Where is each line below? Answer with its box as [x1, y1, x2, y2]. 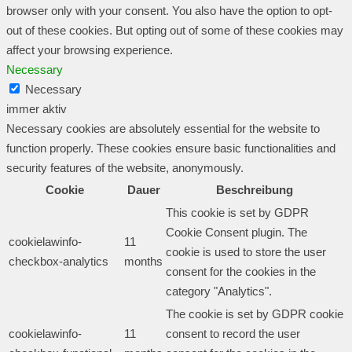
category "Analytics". [166, 284, 272, 299]
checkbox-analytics [9, 255, 108, 269]
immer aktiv [6, 102, 67, 116]
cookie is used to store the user [166, 245, 326, 259]
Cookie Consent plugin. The [166, 225, 307, 240]
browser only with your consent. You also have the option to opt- [6, 4, 332, 18]
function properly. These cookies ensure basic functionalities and [6, 141, 335, 156]
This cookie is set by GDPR [166, 206, 309, 220]
